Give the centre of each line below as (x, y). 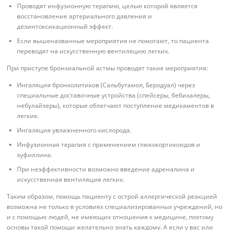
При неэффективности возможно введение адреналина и (106, 169)
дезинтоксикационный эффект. (65, 26)
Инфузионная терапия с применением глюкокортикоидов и (109, 145)
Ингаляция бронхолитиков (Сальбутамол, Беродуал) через (106, 85)
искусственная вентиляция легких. (71, 180)
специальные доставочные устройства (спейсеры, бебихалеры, (114, 95)
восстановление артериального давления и (85, 16)
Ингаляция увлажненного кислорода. (74, 130)
